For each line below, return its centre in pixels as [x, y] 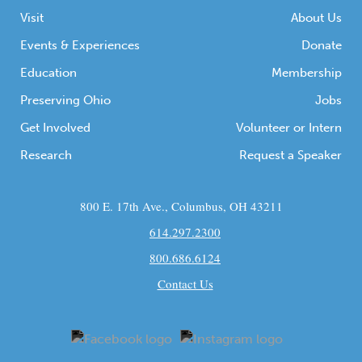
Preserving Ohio [65, 100]
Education [48, 73]
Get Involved [55, 128]
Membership [307, 73]
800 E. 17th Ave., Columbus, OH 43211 [181, 206]
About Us [316, 18]
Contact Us [185, 284]
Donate [322, 45]
